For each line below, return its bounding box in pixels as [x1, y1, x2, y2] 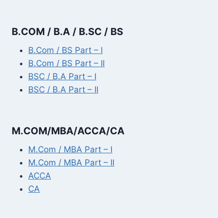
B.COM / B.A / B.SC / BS [12, 26, 123, 38]
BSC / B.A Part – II [28, 85, 98, 95]
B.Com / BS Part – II [28, 58, 105, 69]
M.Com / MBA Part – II [28, 157, 114, 167]
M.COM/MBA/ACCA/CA [12, 125, 125, 137]
